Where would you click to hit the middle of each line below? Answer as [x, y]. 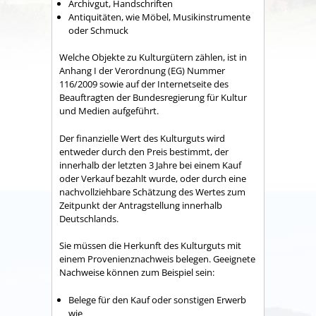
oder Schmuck [98, 30]
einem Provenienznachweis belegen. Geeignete [157, 259]
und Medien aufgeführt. [109, 111]
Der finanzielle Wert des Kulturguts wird [142, 138]
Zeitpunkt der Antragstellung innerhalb [141, 205]
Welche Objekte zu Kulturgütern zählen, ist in [153, 57]
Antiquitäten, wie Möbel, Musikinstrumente [159, 17]
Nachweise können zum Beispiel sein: [137, 273]
